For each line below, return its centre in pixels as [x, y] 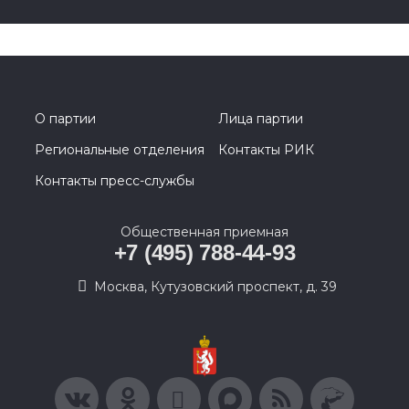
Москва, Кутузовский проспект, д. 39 [215, 287]
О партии [65, 119]
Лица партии [261, 119]
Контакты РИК [266, 150]
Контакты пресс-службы [115, 181]
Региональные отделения [120, 150]
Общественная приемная [204, 232]
